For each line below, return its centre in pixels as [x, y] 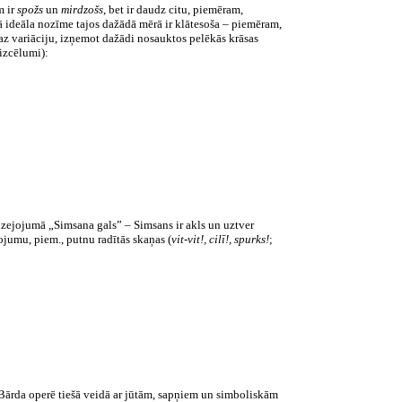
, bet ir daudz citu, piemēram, [173, 9]
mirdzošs [82, 9]
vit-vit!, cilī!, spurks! [220, 239]
